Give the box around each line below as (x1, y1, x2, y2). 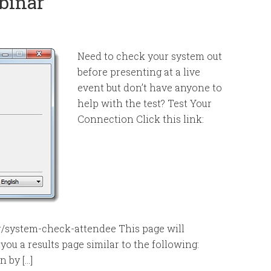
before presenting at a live (77, 65, 200, 78)
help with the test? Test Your (77, 97, 212, 109)
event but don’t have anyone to (77, 81, 222, 94)
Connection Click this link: (77, 113, 204, 125)
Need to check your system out (77, 50, 222, 62)
